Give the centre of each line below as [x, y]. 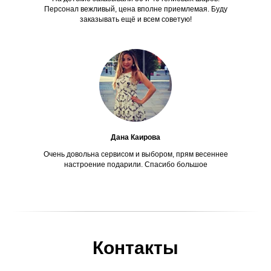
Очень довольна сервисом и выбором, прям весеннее [135, 154]
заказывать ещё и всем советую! [135, 19]
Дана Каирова [135, 137]
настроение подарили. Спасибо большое [135, 164]
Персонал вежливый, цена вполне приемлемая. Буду [135, 9]
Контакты [135, 247]
